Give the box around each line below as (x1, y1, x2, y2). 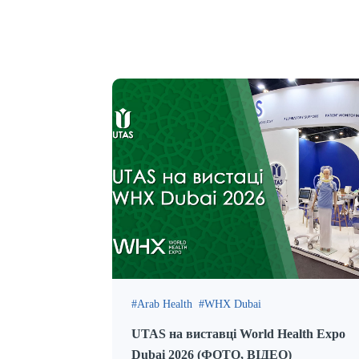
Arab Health (137, 298, 192, 310)
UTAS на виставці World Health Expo (131, 327, 345, 341)
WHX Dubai (204, 298, 261, 310)
